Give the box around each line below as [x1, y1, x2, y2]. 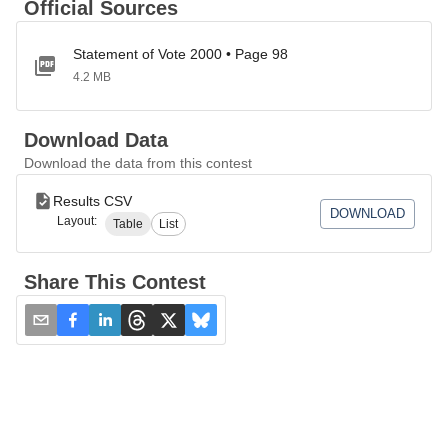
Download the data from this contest [24, 155, 252, 171]
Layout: [57, 214, 97, 228]
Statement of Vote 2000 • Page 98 [73, 46, 288, 62]
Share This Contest [24, 271, 206, 293]
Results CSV [53, 193, 132, 209]
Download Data [24, 129, 168, 151]
